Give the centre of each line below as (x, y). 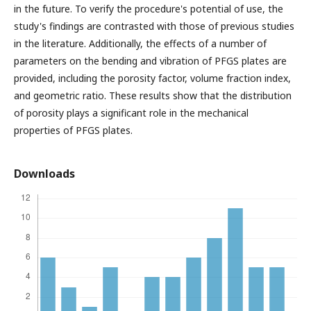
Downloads (44, 174)
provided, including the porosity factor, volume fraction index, (152, 78)
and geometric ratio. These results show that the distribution (153, 95)
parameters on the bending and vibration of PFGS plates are (150, 61)
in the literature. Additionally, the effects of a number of (140, 43)
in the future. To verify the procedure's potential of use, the (149, 9)
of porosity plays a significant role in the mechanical (131, 113)
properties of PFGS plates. (73, 130)
